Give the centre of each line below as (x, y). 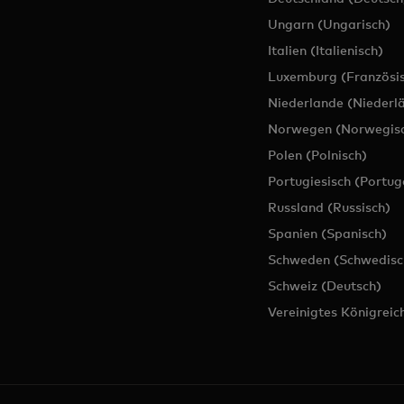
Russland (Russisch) (329, 207)
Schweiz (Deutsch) (324, 286)
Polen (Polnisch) (317, 155)
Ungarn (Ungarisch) (329, 24)
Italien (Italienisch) (325, 50)
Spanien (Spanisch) (327, 234)
